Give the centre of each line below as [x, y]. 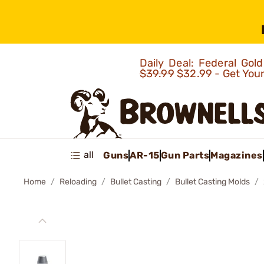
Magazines [237, 155]
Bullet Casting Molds [212, 182]
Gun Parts [185, 155]
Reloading [78, 182]
